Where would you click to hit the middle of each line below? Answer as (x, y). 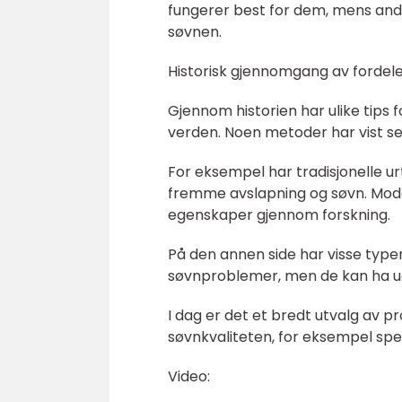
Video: (189, 376)
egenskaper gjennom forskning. (279, 215)
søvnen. (195, 32)
